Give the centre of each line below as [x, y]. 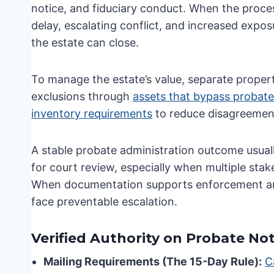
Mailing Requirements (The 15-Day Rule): [153, 262]
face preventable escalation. [104, 202]
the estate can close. [85, 43]
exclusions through [82, 97]
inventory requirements [92, 114]
